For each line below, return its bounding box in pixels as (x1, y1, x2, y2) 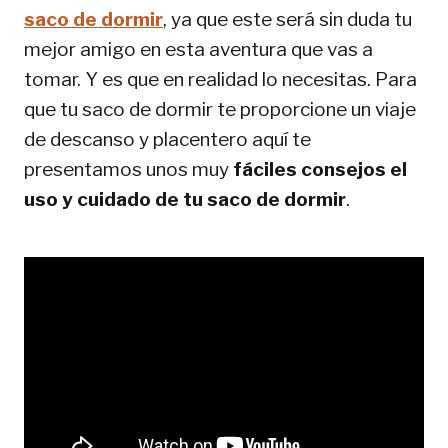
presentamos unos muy (24, 157, 229, 181)
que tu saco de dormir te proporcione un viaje (24, 97, 416, 121)
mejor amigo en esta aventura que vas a (24, 37, 373, 61)
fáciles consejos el (229, 157, 407, 181)
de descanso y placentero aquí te (24, 127, 311, 151)
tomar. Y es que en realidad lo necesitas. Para (24, 67, 417, 91)
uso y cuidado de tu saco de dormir (24, 187, 346, 211)
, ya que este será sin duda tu (163, 7, 412, 31)
